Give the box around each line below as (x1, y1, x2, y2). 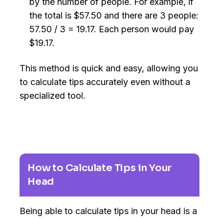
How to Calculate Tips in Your (27, 162, 172, 175)
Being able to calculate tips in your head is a (20, 206, 197, 217)
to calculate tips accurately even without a (20, 77, 190, 88)
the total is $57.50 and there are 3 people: (29, 10, 198, 21)
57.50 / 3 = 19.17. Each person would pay (29, 24, 194, 35)
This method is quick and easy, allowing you (20, 63, 198, 74)
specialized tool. (20, 90, 86, 101)
